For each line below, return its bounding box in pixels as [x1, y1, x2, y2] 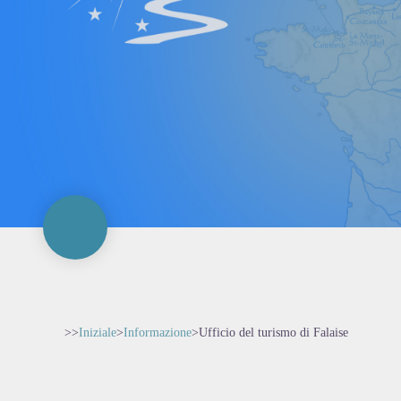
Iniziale [79, 326, 116, 339]
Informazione [124, 326, 192, 339]
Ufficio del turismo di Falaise [199, 326, 348, 339]
